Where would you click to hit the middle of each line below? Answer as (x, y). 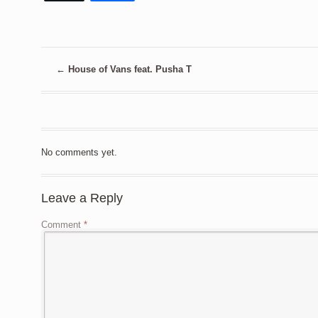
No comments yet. (79, 152)
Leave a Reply (82, 198)
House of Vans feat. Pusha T (129, 70)
